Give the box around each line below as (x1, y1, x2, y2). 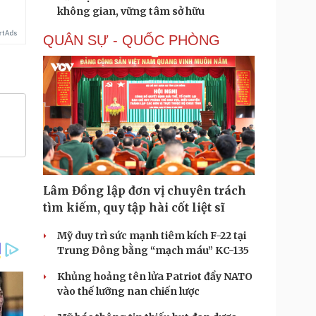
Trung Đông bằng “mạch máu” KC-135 (57, 244, 249, 257)
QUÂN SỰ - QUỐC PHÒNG (43, 32, 220, 48)
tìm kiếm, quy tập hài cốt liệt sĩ (43, 200, 224, 214)
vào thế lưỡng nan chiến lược (57, 285, 200, 298)
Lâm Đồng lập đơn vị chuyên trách (43, 183, 246, 197)
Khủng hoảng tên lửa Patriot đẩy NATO (57, 270, 253, 283)
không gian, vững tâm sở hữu (57, 5, 205, 18)
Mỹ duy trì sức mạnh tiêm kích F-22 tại (57, 229, 246, 242)
